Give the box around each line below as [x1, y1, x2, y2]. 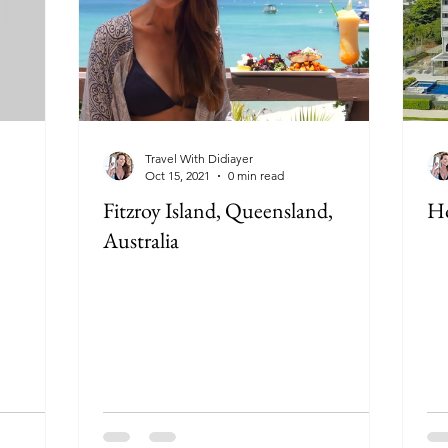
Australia [103, 226, 179, 255]
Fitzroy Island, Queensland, [103, 196, 333, 225]
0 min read [228, 168, 284, 183]
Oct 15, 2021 [145, 168, 210, 183]
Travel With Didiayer [145, 151, 253, 166]
